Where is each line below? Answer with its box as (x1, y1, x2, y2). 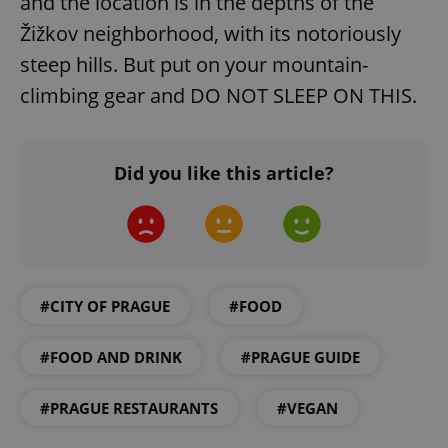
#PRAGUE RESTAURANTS (40, 397, 218, 418)
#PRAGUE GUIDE (241, 346, 360, 367)
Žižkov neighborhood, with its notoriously (20, 19, 401, 47)
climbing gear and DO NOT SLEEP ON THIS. (20, 81, 417, 109)
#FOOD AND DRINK (40, 346, 182, 367)
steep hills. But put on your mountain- (20, 50, 368, 78)
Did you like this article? (114, 160, 334, 185)
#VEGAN (277, 397, 338, 418)
